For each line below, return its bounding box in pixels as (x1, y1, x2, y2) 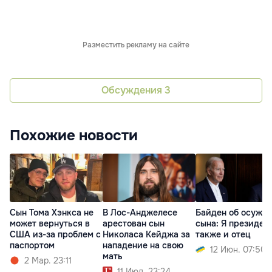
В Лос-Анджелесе (103, 206, 177, 218)
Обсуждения (101, 84, 165, 97)
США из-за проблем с (10, 228, 101, 240)
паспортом (10, 239, 55, 251)
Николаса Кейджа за (103, 228, 190, 240)
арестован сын (103, 217, 165, 229)
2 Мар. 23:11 (24, 254, 72, 266)
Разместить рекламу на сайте (83, 39, 189, 50)
